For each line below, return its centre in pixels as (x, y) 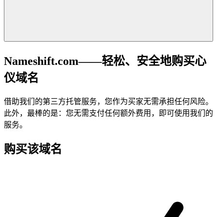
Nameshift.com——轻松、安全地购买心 (105, 61)
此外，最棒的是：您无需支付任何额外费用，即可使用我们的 (108, 113)
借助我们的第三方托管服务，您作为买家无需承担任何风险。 (108, 101)
